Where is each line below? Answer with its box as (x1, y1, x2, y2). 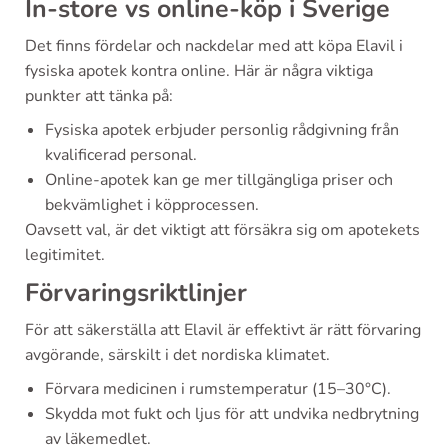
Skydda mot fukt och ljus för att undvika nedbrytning (45, 403, 419, 425)
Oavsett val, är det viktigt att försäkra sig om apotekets (25, 219, 420, 241)
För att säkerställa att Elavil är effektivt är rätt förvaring (25, 319, 421, 341)
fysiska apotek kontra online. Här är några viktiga (25, 60, 373, 82)
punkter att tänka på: (25, 85, 173, 107)
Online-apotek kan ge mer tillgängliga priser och (45, 169, 393, 191)
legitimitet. (25, 244, 105, 266)
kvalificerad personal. (45, 144, 197, 166)
